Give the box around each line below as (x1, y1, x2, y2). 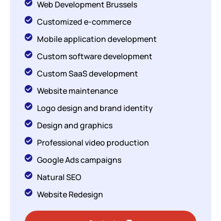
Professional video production (37, 137, 149, 148)
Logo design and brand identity (37, 103, 153, 113)
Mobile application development (37, 34, 157, 44)
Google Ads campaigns (37, 154, 121, 165)
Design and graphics (37, 120, 112, 131)
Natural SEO (37, 172, 81, 183)
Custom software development (37, 51, 152, 62)
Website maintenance (37, 85, 118, 96)
